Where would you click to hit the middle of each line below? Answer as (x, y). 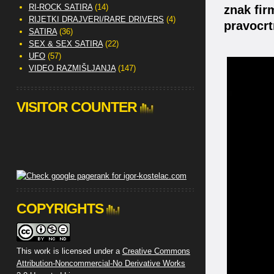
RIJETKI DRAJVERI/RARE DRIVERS (96, 19)
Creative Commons (156, 251)
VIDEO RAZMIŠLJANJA (72, 68)
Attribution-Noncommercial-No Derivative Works (101, 263)
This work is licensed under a (69, 251)
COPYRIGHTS (60, 209)
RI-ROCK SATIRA (60, 7)
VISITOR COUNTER (76, 107)
